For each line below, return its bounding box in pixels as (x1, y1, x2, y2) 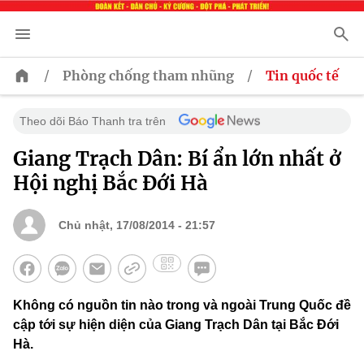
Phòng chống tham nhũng (63, 67, 234, 84)
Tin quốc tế (266, 67, 339, 84)
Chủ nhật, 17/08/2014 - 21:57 (58, 219, 215, 232)
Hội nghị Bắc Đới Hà (13, 171, 208, 197)
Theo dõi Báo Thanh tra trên (19, 115, 166, 128)
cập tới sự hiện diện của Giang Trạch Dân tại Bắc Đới (13, 318, 339, 332)
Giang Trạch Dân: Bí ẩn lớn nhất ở (13, 146, 341, 172)
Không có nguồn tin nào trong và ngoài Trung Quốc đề (13, 298, 351, 313)
